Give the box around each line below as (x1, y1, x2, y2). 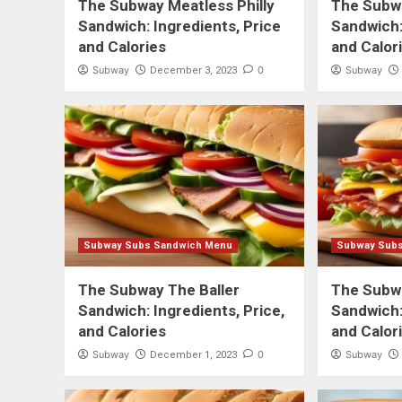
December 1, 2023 (150, 349, 237, 362)
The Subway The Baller (78, 281, 240, 300)
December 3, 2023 (150, 65, 237, 77)
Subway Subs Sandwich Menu (83, 240, 232, 252)
